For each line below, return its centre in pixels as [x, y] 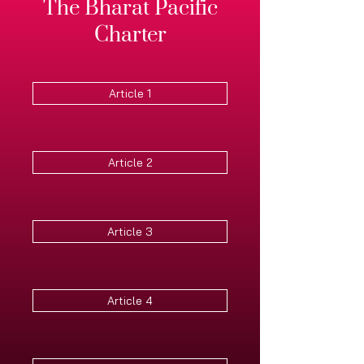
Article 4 [130, 301]
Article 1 [130, 93]
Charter [130, 35]
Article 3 [130, 232]
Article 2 [130, 162]
